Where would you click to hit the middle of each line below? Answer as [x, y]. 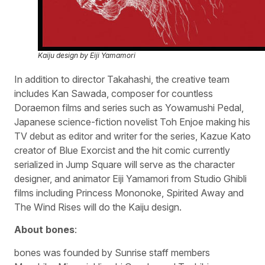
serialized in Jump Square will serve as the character [125, 164]
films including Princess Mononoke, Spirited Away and [129, 193]
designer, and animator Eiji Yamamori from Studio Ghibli [130, 178]
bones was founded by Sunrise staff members [112, 252]
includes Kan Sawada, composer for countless [114, 93]
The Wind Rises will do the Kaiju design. [98, 207]
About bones [44, 230]
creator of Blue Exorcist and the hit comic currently [122, 150]
